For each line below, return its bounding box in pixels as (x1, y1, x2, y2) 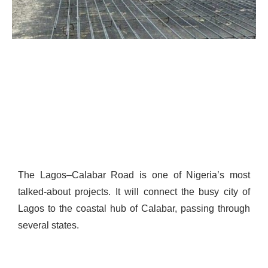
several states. (18, 220, 81, 231)
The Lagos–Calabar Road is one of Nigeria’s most (18, 170, 250, 181)
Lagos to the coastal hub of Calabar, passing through (18, 203, 250, 214)
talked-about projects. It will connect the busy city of (18, 187, 250, 197)
